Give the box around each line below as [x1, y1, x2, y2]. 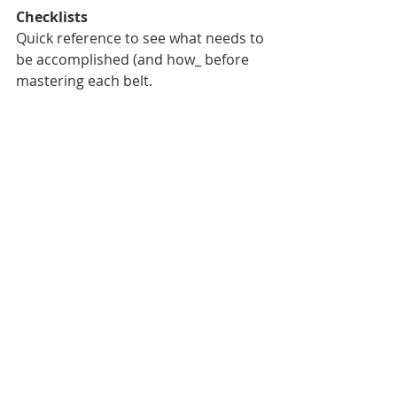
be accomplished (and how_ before [16, 50, 253, 70]
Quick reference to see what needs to [16, 28, 268, 49]
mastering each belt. [16, 71, 156, 91]
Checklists [16, 7, 88, 27]
